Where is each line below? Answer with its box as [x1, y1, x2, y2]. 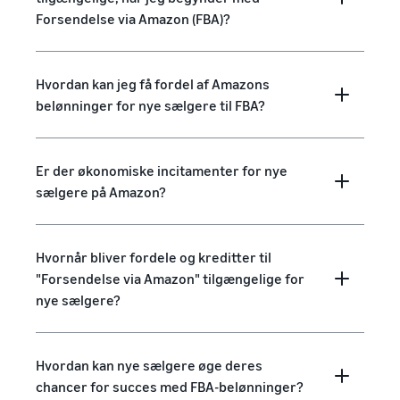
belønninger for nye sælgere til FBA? [36, 96, 265, 114]
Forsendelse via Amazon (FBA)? [36, 10, 230, 28]
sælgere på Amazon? [36, 183, 166, 201]
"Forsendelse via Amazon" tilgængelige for [36, 270, 304, 287]
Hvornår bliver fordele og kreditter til [36, 248, 271, 266]
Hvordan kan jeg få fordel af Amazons [36, 75, 270, 93]
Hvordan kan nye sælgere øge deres [36, 356, 262, 374]
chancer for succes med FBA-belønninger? [36, 378, 304, 396]
